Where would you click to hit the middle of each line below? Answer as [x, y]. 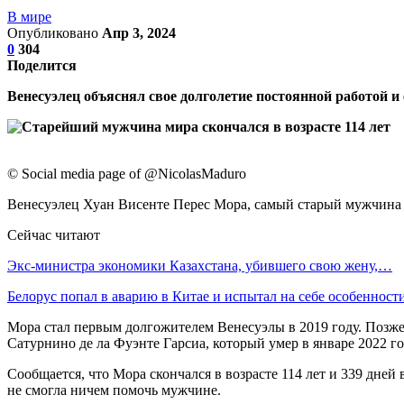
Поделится [42, 65]
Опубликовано [55, 32]
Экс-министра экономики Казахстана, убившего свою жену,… [200, 265]
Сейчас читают [54, 234]
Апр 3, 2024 [139, 32]
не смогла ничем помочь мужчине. [114, 390]
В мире [29, 16]
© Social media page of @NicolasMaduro [127, 173]
